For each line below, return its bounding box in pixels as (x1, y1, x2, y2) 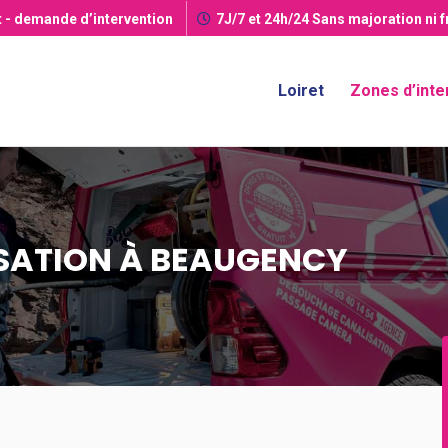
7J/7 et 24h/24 (216, 10, 309, 27)
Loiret (278, 81, 324, 100)
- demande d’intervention (2, 10, 173, 27)
